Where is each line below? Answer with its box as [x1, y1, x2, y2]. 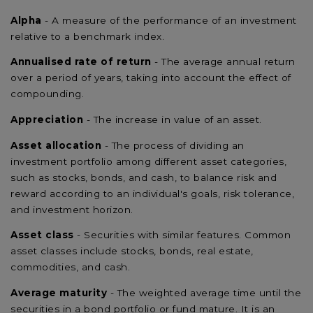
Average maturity [10, 286, 107, 298]
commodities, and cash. [10, 261, 130, 273]
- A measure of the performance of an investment [45, 14, 297, 26]
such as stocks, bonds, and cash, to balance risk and [10, 171, 277, 183]
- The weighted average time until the [107, 286, 301, 298]
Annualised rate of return [10, 56, 152, 68]
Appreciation [10, 114, 87, 125]
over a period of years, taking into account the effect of [10, 72, 291, 84]
